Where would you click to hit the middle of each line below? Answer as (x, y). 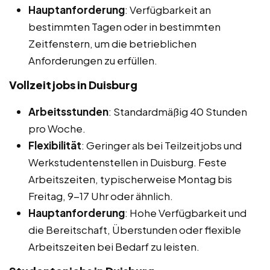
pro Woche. (57, 129)
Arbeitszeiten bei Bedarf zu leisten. (114, 247)
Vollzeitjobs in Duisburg (73, 85)
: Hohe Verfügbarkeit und (186, 213)
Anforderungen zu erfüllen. (93, 61)
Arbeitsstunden (68, 112)
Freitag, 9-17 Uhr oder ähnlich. (101, 196)
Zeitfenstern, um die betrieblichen (112, 44)
